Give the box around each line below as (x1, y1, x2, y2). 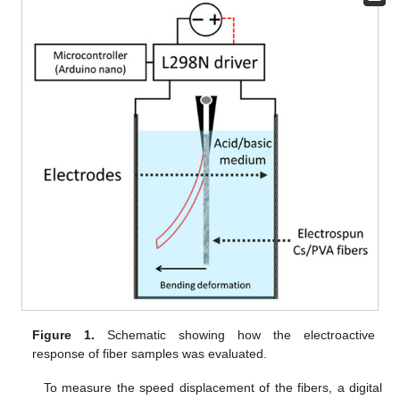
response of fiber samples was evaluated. (32, 346, 268, 361)
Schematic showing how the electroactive (95, 327, 375, 342)
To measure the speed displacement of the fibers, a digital (43, 380, 382, 396)
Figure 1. (32, 327, 96, 342)
